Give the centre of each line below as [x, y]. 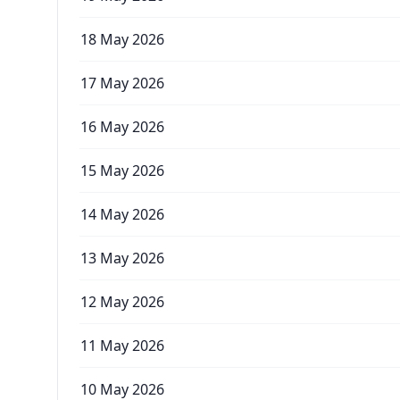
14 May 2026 [122, 214]
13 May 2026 [122, 258]
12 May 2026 [122, 302]
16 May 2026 [122, 127]
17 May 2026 [122, 83]
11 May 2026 [122, 346]
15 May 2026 [122, 171]
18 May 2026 [122, 39]
